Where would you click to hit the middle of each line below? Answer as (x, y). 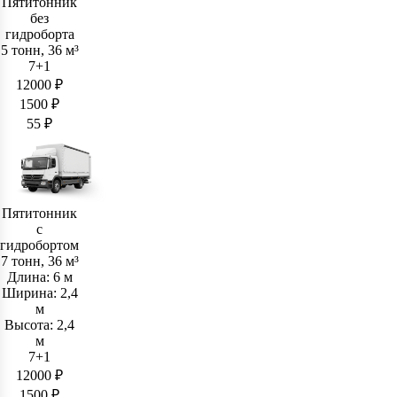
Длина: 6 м (39, 277)
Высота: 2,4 (40, 325)
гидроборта (39, 35)
